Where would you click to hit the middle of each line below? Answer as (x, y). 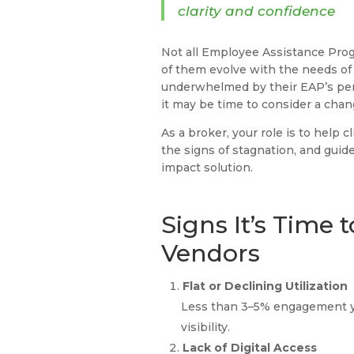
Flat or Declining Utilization (265, 286)
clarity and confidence (259, 11)
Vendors (214, 254)
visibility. (207, 328)
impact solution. (209, 168)
